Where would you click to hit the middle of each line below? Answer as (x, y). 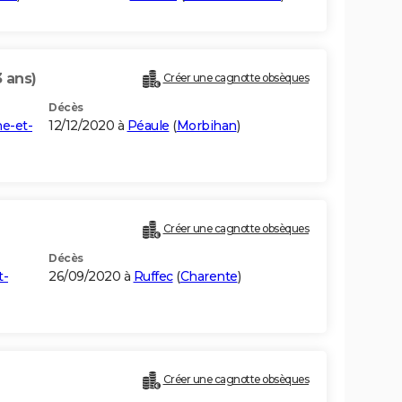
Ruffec (153, 277)
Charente (209, 277)
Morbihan (206, 126)
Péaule (148, 126)
